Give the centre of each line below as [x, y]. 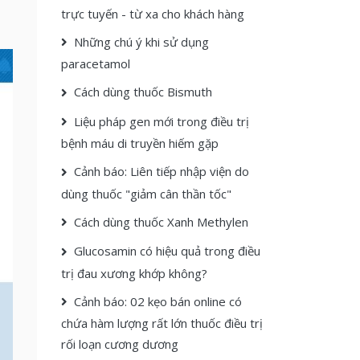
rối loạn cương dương [120, 344]
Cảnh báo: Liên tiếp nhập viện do [162, 172]
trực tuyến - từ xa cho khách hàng [153, 13]
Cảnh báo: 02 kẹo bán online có [158, 301]
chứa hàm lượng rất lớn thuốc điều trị [162, 323]
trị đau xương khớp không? [134, 273]
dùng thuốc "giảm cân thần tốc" [146, 193]
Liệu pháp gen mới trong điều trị [162, 121]
